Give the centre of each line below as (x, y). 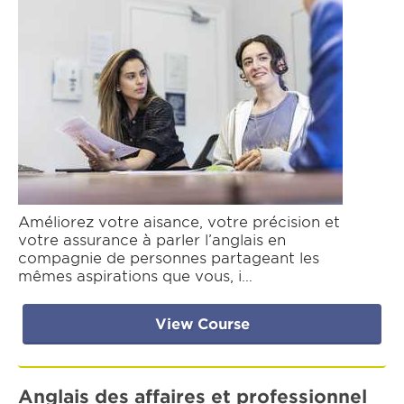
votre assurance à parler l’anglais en (152, 241)
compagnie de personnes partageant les (169, 259)
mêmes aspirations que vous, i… (135, 277)
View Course (202, 325)
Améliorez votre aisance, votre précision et (179, 223)
